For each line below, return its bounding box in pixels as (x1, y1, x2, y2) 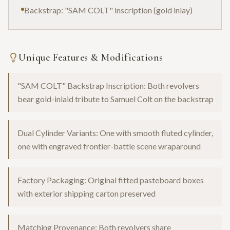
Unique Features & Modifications (18, 51, 163, 64)
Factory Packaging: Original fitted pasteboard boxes (17, 175, 204, 185)
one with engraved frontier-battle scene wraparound (17, 141, 201, 151)
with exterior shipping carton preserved (17, 188, 156, 199)
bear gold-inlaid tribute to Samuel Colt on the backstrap (17, 94, 214, 104)
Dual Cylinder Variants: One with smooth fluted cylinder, (17, 128, 213, 138)
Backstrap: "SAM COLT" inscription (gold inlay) (24, 5, 193, 15)
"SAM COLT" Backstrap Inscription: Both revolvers (17, 81, 199, 91)
